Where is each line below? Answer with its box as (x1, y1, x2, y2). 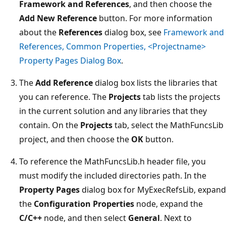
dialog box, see (102, 26, 163, 38)
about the (19, 26, 59, 38)
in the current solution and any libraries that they (19, 105, 207, 117)
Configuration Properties (34, 198, 134, 209)
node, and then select (42, 212, 128, 223)
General (128, 212, 160, 223)
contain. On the (19, 119, 80, 131)
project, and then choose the (19, 133, 131, 145)
